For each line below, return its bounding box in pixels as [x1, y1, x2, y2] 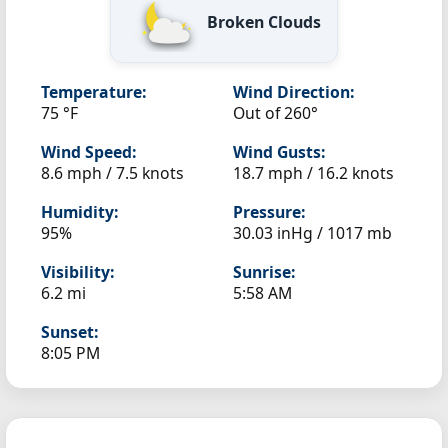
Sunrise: [233, 260, 295, 283]
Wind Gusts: [233, 140, 325, 163]
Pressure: [233, 200, 305, 223]
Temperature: [41, 80, 146, 103]
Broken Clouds [207, 10, 321, 33]
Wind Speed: [41, 140, 136, 163]
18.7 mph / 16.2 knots [233, 161, 394, 184]
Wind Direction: [233, 80, 354, 103]
